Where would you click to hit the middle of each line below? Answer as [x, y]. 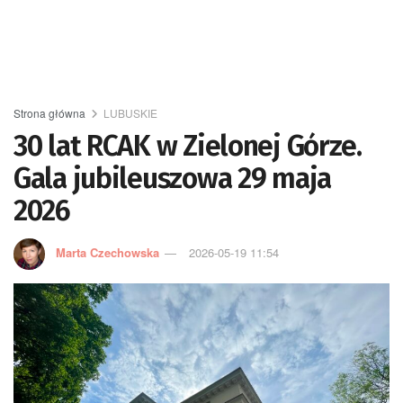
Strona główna [49, 113]
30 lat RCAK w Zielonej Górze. [188, 146]
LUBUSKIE [130, 113]
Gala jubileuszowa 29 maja [172, 178]
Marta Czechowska [108, 252]
